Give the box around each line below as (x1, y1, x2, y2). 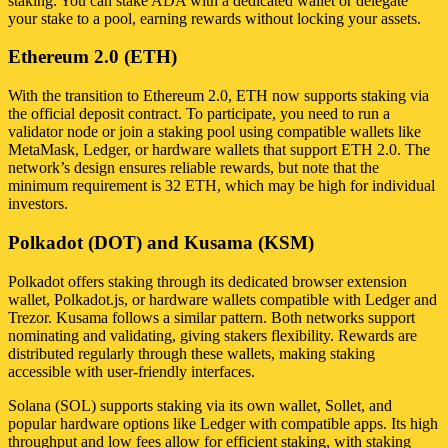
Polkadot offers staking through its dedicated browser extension (8, 272, 407, 290)
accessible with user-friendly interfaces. (8, 362, 255, 380)
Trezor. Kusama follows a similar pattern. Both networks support (8, 308, 415, 326)
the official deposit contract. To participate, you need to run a (8, 105, 390, 123)
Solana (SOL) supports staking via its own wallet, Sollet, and (8, 396, 392, 414)
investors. (8, 195, 68, 213)
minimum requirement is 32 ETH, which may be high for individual (8, 177, 435, 195)
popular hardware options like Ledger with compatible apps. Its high (8, 414, 438, 432)
